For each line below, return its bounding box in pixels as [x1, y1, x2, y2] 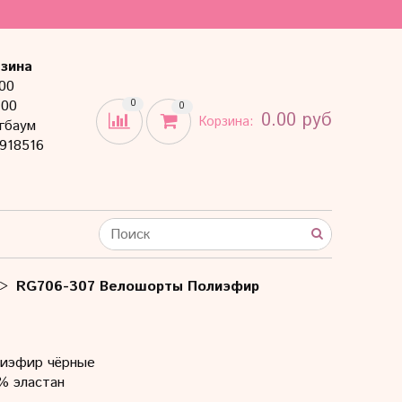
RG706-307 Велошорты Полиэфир [16, 276, 259, 298]
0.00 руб [261, 108, 332, 134]
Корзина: [199, 113, 258, 131]
